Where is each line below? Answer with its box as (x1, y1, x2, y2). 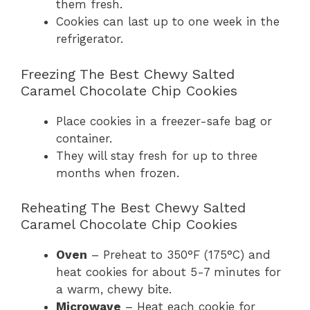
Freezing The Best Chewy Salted (21, 65, 235, 82)
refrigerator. (56, 32, 123, 46)
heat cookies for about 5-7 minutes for (56, 265, 281, 280)
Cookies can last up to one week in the (56, 15, 280, 29)
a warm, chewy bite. (56, 282, 172, 297)
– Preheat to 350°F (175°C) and (87, 248, 271, 262)
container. (56, 131, 112, 145)
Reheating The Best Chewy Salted (21, 199, 246, 217)
